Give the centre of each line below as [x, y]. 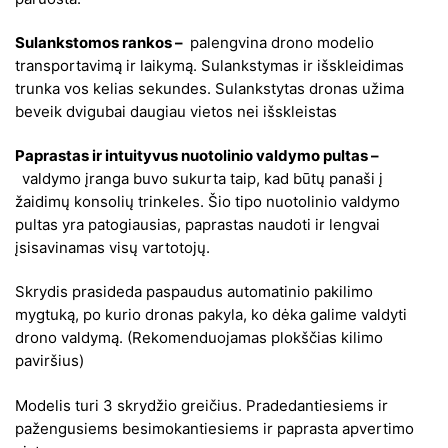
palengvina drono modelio [280, 42]
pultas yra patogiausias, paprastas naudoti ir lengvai [197, 225]
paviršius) [49, 361]
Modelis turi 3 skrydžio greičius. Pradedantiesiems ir [201, 405]
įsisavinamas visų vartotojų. [112, 248]
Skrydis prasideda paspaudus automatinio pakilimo [194, 292]
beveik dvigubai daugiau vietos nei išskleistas [176, 111]
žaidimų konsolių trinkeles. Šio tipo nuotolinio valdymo [207, 202]
